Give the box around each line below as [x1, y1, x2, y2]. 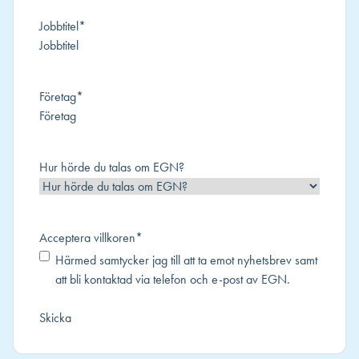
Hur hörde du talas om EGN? [39, 159, 184, 175]
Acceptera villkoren [39, 230, 135, 245]
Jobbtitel [39, 18, 79, 34]
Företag [39, 89, 76, 104]
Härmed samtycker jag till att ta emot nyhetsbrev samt [55, 252, 317, 268]
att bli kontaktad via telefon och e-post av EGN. [55, 272, 290, 287]
